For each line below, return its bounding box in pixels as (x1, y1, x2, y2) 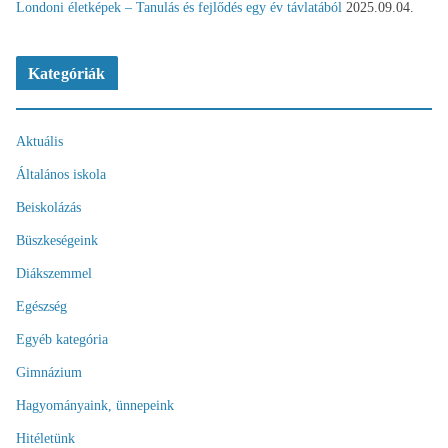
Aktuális (16, 133, 63, 149)
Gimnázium (16, 364, 82, 380)
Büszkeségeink (16, 232, 98, 248)
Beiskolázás (16, 199, 81, 215)
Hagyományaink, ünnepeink (16, 397, 174, 413)
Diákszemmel (16, 265, 92, 281)
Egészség (16, 298, 67, 314)
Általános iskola (16, 166, 106, 182)
